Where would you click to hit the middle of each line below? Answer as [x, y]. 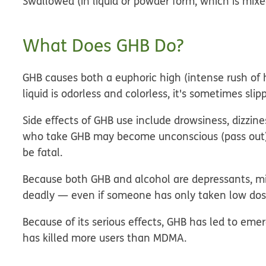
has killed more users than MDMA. [105, 238]
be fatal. [43, 152]
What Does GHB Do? [103, 45]
